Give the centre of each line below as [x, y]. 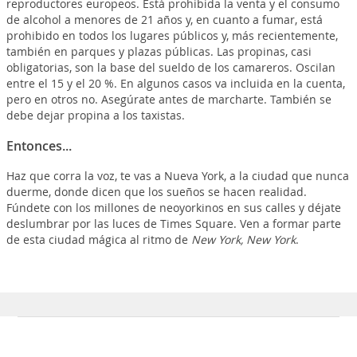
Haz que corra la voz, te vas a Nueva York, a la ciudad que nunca [177, 176]
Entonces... [39, 146]
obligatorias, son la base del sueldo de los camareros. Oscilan [171, 67]
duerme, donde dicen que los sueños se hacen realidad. [156, 192]
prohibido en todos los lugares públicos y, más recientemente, [172, 35]
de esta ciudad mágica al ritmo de [98, 239]
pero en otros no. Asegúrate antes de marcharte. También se [169, 99]
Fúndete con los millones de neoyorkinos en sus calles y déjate [173, 208]
